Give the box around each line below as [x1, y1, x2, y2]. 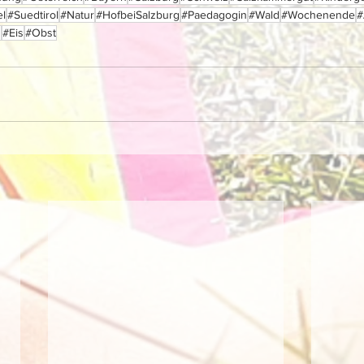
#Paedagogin [181, 7, 247, 21]
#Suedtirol [7, 7, 58, 21]
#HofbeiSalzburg [96, 7, 180, 21]
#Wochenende [281, 7, 355, 21]
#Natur [60, 7, 94, 21]
